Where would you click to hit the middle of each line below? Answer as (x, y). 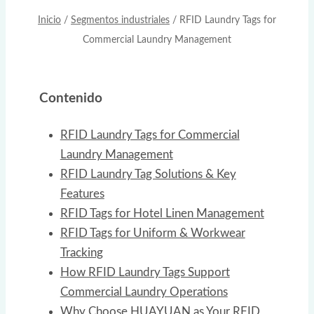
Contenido (71, 99)
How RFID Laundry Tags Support (145, 273)
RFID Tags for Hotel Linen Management (162, 214)
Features (82, 194)
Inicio (49, 20)
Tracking (81, 253)
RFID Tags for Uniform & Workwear (152, 233)
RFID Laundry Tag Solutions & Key (148, 175)
